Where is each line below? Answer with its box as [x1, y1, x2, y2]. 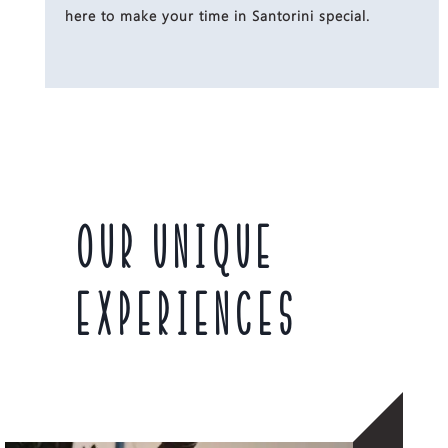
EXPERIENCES [74, 290, 298, 347]
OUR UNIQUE [74, 223, 275, 280]
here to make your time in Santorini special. [64, 6, 370, 26]
